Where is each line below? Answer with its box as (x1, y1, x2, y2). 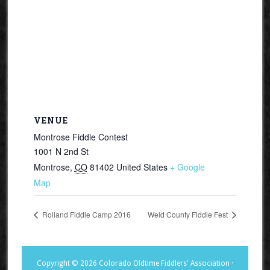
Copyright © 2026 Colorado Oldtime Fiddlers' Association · (36, 259, 233, 268)
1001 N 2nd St (33, 145, 89, 157)
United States (116, 161, 168, 173)
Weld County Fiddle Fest (148, 209, 230, 219)
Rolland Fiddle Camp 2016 (40, 209, 131, 219)
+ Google (169, 161, 205, 173)
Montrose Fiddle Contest (33, 131, 128, 143)
